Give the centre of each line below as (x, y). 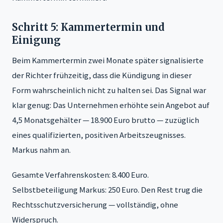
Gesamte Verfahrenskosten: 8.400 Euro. (80, 174)
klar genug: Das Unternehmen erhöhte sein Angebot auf (111, 105)
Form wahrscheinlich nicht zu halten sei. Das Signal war (109, 90)
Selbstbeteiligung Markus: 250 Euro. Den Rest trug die (107, 189)
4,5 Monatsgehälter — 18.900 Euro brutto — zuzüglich (106, 120)
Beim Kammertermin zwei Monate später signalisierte (108, 60)
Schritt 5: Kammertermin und (88, 27)
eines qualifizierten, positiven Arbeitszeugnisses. (99, 135)
